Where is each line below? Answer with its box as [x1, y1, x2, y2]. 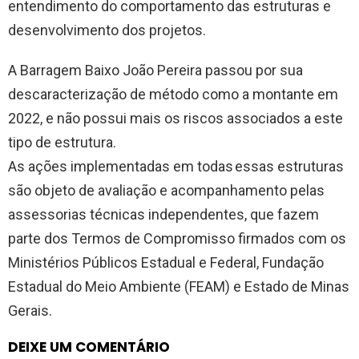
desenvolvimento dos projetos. [8, 21, 206, 38]
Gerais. [8, 301, 52, 319]
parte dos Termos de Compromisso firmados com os [8, 229, 346, 247]
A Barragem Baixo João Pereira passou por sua [8, 61, 303, 79]
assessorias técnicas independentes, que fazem [8, 205, 319, 223]
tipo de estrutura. [8, 133, 116, 151]
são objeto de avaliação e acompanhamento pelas [8, 181, 325, 199]
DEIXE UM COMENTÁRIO [8, 337, 170, 357]
